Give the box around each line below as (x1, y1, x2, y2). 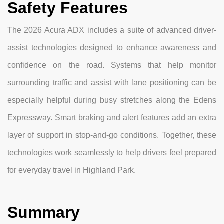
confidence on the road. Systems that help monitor (7, 61, 216, 70)
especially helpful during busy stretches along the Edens (7, 96, 216, 105)
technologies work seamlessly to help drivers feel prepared (7, 148, 216, 157)
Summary (7, 203, 80, 222)
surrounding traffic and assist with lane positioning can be (7, 78, 216, 87)
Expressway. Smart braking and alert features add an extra (7, 113, 216, 122)
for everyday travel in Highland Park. (7, 166, 136, 175)
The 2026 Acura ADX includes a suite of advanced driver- (7, 26, 216, 35)
